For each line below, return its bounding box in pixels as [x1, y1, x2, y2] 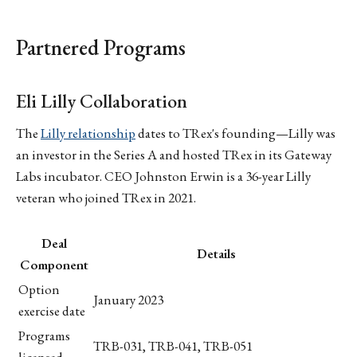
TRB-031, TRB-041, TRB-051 [93, 336, 253, 355]
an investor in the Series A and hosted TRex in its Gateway [16, 145, 331, 163]
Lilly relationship [41, 124, 135, 142]
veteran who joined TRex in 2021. [16, 188, 196, 206]
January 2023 [93, 290, 163, 308]
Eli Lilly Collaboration [16, 88, 187, 114]
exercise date [18, 301, 85, 320]
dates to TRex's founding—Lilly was [135, 124, 335, 142]
